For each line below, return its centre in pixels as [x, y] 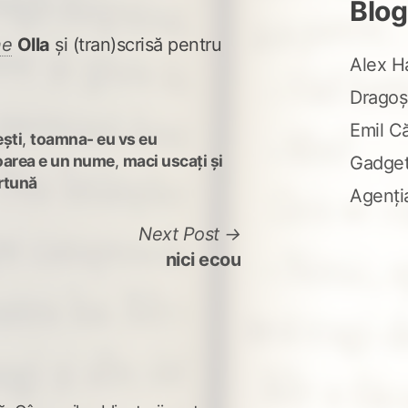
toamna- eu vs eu [94, 139]
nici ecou [203, 260]
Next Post [179, 235]
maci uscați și [173, 161]
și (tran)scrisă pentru [136, 45]
